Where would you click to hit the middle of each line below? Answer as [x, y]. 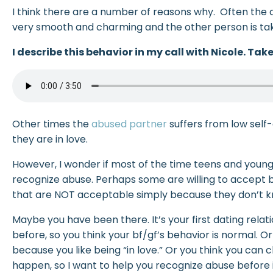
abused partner [128, 124]
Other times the [51, 124]
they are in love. [50, 139]
